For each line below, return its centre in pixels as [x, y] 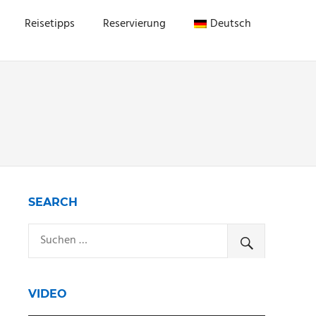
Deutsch [231, 24]
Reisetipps [50, 24]
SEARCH [53, 202]
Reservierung [135, 24]
